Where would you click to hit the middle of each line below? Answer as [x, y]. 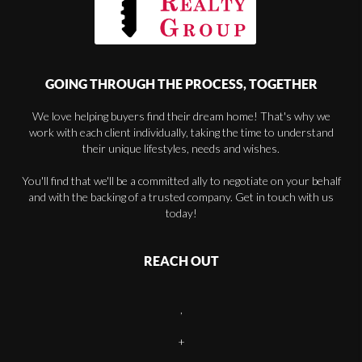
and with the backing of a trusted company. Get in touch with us [181, 196]
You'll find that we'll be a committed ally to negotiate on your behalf [181, 180]
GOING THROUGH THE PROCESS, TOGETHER [181, 84]
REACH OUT [181, 261]
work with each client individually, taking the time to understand [181, 132]
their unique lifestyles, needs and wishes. [181, 148]
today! [181, 213]
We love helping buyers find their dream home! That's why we [181, 116]
